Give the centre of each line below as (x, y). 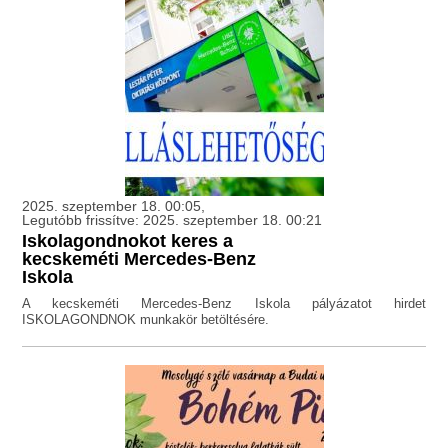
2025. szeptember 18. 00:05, (114, 206)
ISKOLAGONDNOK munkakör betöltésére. (146, 320)
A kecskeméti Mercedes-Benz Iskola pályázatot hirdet (224, 304)
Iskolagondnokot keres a (128, 241)
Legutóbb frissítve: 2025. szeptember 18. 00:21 (172, 220)
